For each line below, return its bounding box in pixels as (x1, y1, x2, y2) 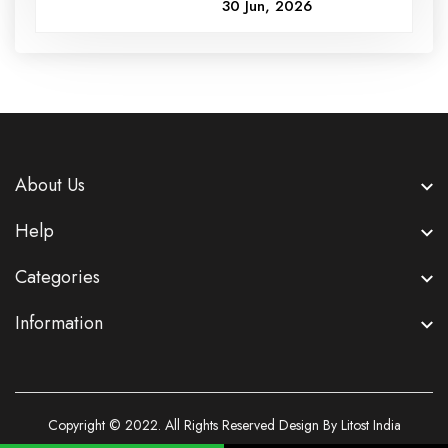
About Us (15, 172, 85, 199)
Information (15, 310, 103, 337)
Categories (15, 264, 100, 291)
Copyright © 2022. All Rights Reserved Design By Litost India (47, 415, 401, 436)
